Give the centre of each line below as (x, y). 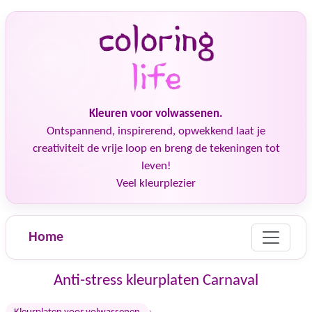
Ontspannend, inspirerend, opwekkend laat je (156, 131)
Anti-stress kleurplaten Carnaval (156, 281)
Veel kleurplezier (156, 184)
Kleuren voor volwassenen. (156, 114)
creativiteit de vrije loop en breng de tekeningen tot (156, 149)
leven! (156, 166)
